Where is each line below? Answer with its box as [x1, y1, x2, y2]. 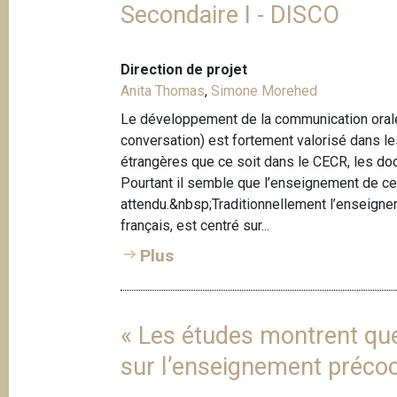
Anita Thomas [121, 82, 206, 100]
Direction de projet [121, 61, 248, 79]
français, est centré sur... [121, 217, 270, 235]
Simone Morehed [211, 82, 318, 100]
